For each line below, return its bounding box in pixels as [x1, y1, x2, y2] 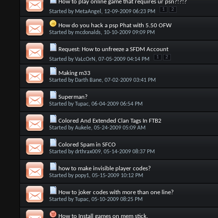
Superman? [58, 94, 88, 100]
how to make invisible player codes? [58, 165, 151, 172]
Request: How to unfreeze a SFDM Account [58, 46, 168, 53]
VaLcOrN [74, 56, 95, 62]
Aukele [74, 125, 91, 131]
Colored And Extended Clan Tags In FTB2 [58, 118, 162, 124]
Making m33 [58, 70, 91, 76]
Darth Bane [74, 77, 102, 83]
